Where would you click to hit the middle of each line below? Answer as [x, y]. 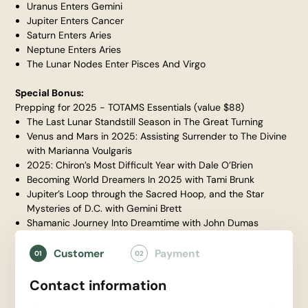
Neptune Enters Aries [74, 49]
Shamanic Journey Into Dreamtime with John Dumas [143, 223]
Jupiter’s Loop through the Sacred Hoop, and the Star [146, 194]
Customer [79, 253]
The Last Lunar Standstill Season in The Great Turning [145, 122]
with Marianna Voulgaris [80, 151]
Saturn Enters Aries [69, 35]
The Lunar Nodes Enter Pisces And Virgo [117, 64]
